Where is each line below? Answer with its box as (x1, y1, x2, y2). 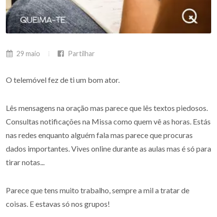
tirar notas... (6, 157, 45, 167)
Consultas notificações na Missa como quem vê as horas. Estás (6, 117, 211, 126)
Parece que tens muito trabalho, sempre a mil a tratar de (6, 186, 189, 195)
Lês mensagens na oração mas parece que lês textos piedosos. (6, 103, 208, 112)
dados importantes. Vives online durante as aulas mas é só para (6, 144, 211, 153)
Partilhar (66, 49, 95, 58)
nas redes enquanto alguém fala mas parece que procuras (6, 130, 193, 139)
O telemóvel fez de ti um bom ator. (6, 75, 120, 84)
